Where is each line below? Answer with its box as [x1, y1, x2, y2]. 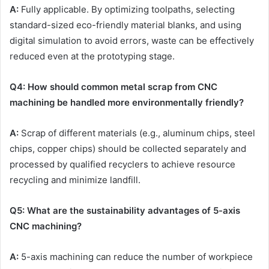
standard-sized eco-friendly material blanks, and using [10, 19, 241, 31]
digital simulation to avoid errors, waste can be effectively [10, 35, 254, 47]
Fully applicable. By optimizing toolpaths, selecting [19, 4, 235, 16]
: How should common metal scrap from [23, 81, 198, 93]
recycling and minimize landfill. [10, 174, 141, 186]
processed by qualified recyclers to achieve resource [10, 159, 235, 171]
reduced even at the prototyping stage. [10, 50, 175, 62]
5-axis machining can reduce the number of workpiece [19, 251, 253, 263]
